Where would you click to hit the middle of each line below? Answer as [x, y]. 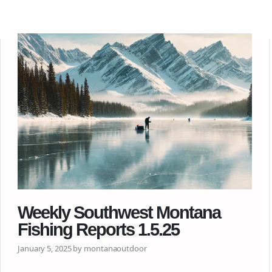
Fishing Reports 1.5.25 [98, 229]
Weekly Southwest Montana [119, 212]
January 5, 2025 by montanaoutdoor [82, 248]
